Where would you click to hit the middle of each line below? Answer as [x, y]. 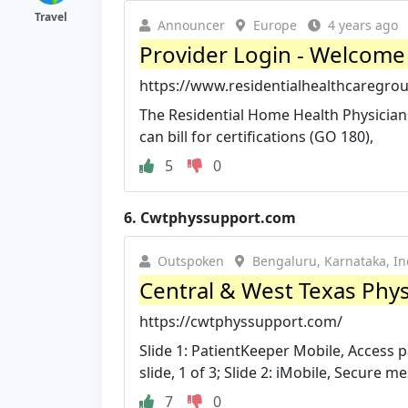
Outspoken [191, 260]
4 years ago [363, 25]
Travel [51, 17]
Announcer [191, 25]
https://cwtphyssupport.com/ [241, 321]
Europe [275, 25]
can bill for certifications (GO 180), [256, 136]
